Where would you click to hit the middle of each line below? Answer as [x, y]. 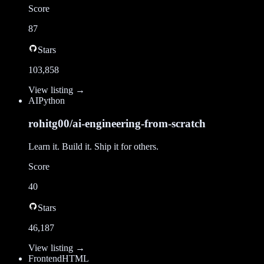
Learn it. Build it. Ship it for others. [93, 146]
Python [52, 101]
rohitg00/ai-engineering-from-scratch [117, 124]
